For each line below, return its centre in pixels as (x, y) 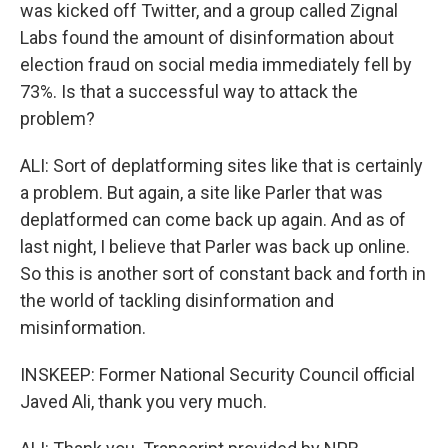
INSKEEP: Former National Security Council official (217, 374)
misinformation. (83, 327)
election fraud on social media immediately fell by (216, 64)
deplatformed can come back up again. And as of (213, 219)
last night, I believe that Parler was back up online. (215, 246)
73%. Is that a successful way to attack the (189, 91)
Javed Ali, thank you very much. (143, 401)
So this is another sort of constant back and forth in (223, 273)
